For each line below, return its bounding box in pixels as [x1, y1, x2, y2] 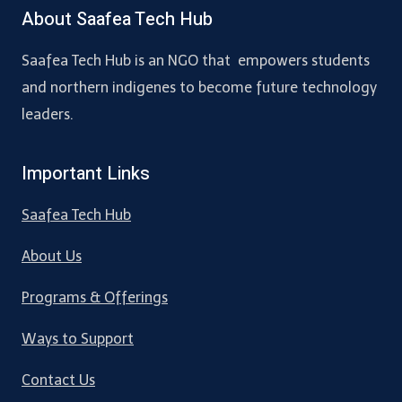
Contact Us [22, 371, 95, 389]
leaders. [22, 106, 74, 123]
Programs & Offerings [22, 289, 168, 306]
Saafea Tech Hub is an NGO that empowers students [22, 52, 370, 69]
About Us [22, 248, 82, 265]
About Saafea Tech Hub [22, 6, 213, 32]
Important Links [22, 161, 150, 187]
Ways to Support [22, 330, 134, 347]
